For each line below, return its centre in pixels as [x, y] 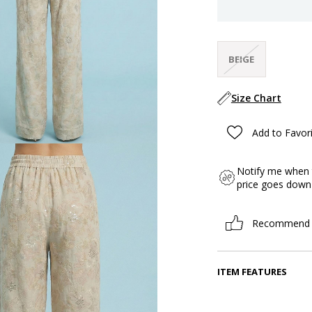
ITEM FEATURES [252, 272]
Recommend [281, 223]
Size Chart [256, 98]
